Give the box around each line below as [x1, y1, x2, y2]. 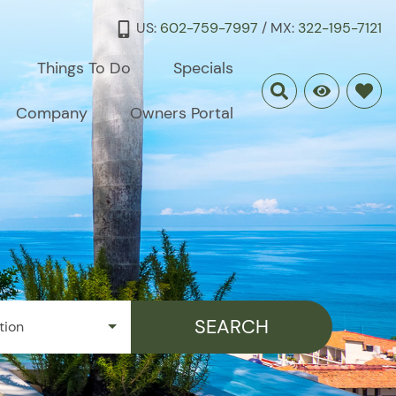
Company [16, 103, 88, 124]
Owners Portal [130, 103, 233, 124]
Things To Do [37, 57, 131, 79]
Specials [173, 57, 233, 79]
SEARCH [194, 314, 269, 339]
